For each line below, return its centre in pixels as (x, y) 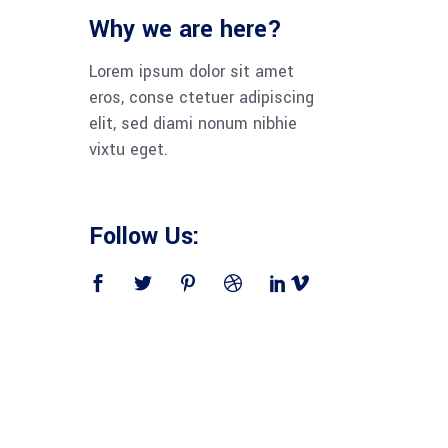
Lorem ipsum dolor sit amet (191, 71)
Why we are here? (185, 29)
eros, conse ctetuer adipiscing (201, 97)
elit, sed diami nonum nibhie (192, 123)
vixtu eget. (128, 149)
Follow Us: (144, 236)
